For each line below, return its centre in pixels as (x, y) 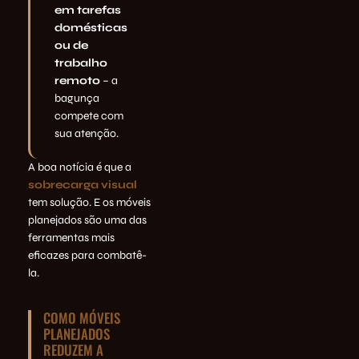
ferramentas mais (71, 238)
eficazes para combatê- (87, 256)
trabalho (81, 63)
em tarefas (88, 10)
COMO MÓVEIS (82, 318)
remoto (77, 81)
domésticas (91, 28)
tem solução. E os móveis (89, 203)
